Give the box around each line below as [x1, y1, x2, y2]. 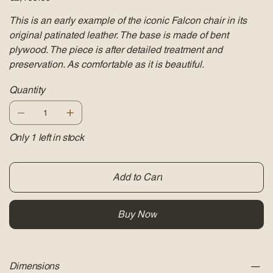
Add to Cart [112, 171, 162, 183]
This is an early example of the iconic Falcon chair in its [9, 15, 247, 27]
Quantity [9, 84, 45, 96]
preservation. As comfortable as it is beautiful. [9, 58, 204, 71]
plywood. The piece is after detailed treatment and [9, 44, 222, 56]
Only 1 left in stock [9, 132, 84, 144]
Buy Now [117, 208, 157, 221]
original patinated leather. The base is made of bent [9, 29, 229, 41]
